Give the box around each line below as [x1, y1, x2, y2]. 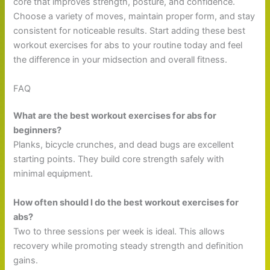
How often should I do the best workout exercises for [13, 196, 239, 208]
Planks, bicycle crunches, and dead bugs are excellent [13, 139, 234, 151]
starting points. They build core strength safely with [13, 154, 225, 165]
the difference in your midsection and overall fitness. [13, 54, 228, 66]
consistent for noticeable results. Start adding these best [13, 25, 246, 37]
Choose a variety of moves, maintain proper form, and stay [13, 11, 256, 22]
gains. [13, 254, 39, 266]
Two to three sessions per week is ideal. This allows [13, 225, 225, 237]
